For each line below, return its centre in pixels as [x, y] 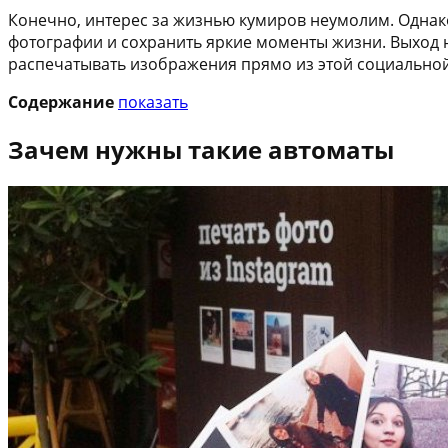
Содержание [61, 101]
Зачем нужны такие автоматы [201, 149]
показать [153, 101]
